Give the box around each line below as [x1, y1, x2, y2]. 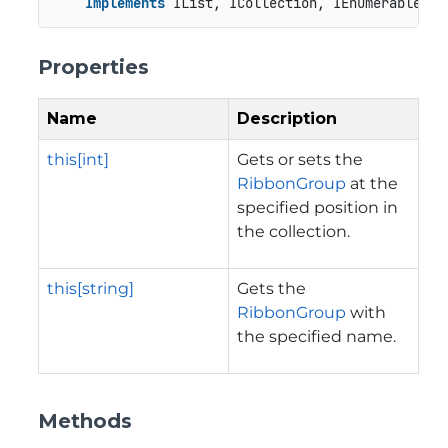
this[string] [47, 278, 134, 298]
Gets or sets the [237, 149, 363, 169]
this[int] [47, 149, 109, 169]
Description [237, 108, 337, 128]
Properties [38, 54, 149, 79]
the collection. [237, 221, 350, 241]
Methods [38, 408, 132, 433]
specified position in [237, 197, 398, 217]
